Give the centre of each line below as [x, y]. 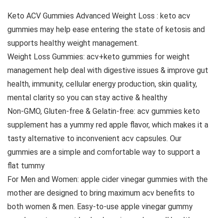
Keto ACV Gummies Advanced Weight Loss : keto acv [99, 16]
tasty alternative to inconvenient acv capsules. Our [94, 138]
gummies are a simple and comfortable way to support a [104, 152]
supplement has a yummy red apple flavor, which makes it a [108, 125]
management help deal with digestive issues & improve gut [108, 70]
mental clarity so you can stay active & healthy [87, 97]
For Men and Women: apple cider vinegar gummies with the [108, 179]
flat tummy [26, 165]
